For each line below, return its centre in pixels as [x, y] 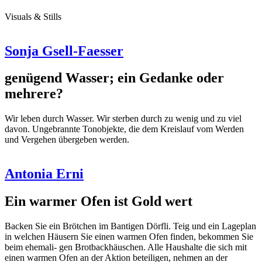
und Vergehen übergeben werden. [67, 140]
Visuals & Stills [33, 16]
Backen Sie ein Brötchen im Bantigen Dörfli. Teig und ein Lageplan [130, 226]
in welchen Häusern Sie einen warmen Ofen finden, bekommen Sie [129, 237]
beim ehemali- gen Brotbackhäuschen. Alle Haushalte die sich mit [126, 247]
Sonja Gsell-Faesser [64, 51]
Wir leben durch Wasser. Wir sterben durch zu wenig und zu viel [123, 119]
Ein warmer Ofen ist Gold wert [99, 201]
